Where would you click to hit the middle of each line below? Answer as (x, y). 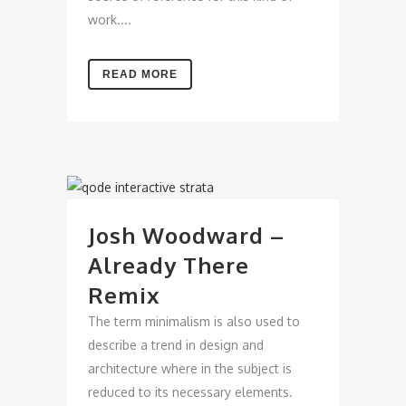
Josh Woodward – (186, 235)
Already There (169, 265)
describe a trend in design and (176, 345)
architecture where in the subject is (190, 368)
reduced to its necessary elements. (190, 392)
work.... (110, 19)
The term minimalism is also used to (194, 321)
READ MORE (140, 74)
